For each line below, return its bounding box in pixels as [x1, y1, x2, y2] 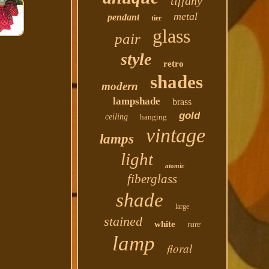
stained [104, 214, 143, 229]
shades [150, 71, 204, 92]
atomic [165, 162, 184, 169]
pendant [107, 12, 139, 22]
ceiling [104, 112, 128, 121]
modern [101, 80, 139, 92]
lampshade [113, 95, 161, 107]
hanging [139, 112, 167, 121]
